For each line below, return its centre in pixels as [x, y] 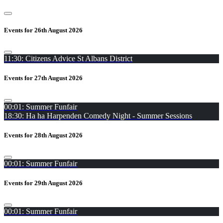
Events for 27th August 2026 [43, 78]
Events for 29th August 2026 [43, 183]
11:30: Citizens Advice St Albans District [68, 59]
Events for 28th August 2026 [43, 135]
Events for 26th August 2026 [43, 30]
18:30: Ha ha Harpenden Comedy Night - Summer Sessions [98, 115]
